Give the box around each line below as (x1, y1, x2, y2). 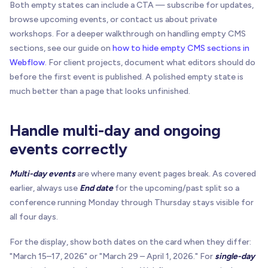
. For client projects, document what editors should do (45, 57, 255, 68)
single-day (215, 251, 255, 262)
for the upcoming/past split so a (113, 183, 239, 194)
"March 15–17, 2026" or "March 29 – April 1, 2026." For (10, 251, 215, 262)
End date (80, 183, 113, 194)
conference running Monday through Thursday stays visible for (10, 197, 254, 208)
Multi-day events (10, 169, 75, 179)
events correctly (10, 139, 127, 159)
